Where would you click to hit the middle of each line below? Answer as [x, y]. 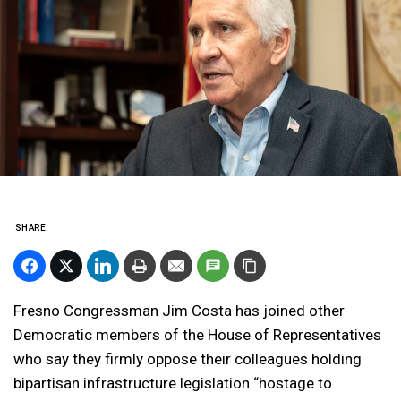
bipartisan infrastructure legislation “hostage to [173, 383]
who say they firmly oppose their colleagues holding [188, 359]
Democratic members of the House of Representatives [197, 335]
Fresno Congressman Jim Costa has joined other [179, 311]
